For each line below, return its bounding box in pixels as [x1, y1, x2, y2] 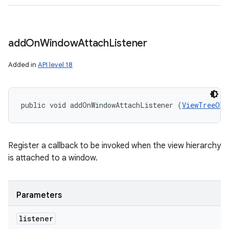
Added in [8, 60, 38, 69]
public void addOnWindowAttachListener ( [21, 100, 182, 110]
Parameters [16, 190, 62, 200]
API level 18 [38, 60, 73, 69]
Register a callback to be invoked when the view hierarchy [8, 141, 221, 151]
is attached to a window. [8, 153, 98, 163]
